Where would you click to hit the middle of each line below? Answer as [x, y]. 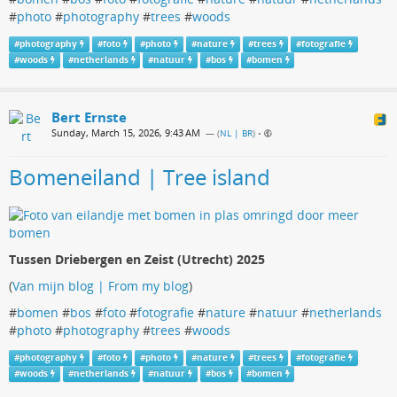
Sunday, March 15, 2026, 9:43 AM [126, 132]
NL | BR [236, 133]
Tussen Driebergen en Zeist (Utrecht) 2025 [137, 259]
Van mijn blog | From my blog [101, 285]
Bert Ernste [89, 117]
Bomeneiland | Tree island [140, 176]
